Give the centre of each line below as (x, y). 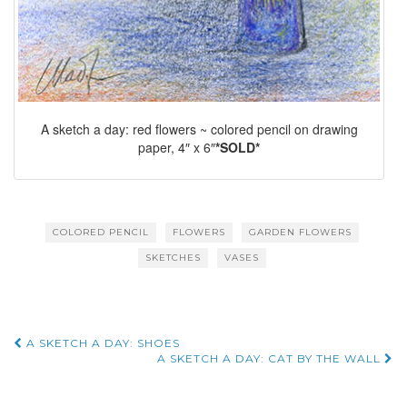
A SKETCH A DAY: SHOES (101, 342)
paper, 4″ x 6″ (177, 148)
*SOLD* (238, 148)
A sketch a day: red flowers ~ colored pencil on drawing (199, 129)
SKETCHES (173, 257)
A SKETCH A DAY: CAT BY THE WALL (271, 358)
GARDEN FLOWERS (300, 232)
